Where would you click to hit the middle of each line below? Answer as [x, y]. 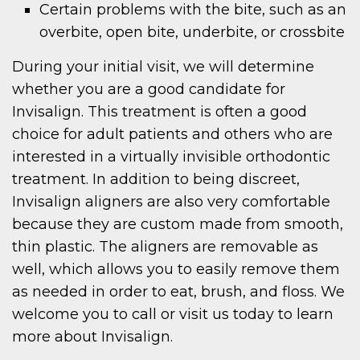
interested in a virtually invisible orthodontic [171, 157]
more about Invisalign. [92, 337]
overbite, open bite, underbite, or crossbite [192, 32]
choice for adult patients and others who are [172, 134]
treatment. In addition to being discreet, [156, 179]
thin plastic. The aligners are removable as [165, 247]
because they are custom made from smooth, [178, 224]
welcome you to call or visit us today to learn [173, 314]
